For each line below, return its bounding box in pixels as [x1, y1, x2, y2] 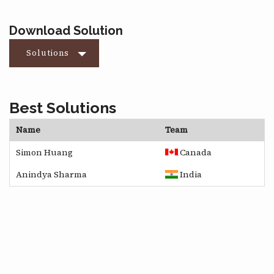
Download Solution [9, 23, 123, 39]
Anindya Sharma [16, 168, 87, 181]
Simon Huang [16, 146, 73, 159]
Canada [178, 146, 212, 159]
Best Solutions [9, 98, 116, 117]
